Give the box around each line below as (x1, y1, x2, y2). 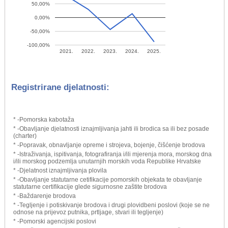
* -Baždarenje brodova (13, 192, 76, 199)
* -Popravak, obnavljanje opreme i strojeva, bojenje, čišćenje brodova (13, 141, 205, 149)
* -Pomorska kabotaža (13, 116, 74, 123)
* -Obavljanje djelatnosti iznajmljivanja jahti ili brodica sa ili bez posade (13, 125, 209, 132)
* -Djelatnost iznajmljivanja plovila (13, 166, 107, 174)
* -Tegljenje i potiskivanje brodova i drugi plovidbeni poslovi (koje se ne (13, 201, 210, 209)
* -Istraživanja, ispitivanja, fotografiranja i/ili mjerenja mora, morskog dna (13, 150, 212, 158)
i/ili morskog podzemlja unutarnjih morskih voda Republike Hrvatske (13, 157, 201, 165)
